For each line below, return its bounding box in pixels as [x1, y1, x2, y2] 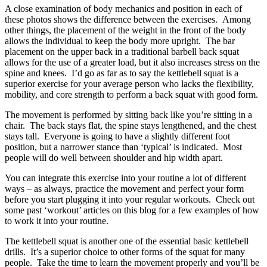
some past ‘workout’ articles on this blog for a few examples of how [5, 204, 259, 215]
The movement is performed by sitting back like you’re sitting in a [5, 109, 252, 120]
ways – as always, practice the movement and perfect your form [5, 183, 244, 194]
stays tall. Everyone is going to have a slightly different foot [5, 131, 230, 141]
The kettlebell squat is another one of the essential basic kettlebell [5, 235, 249, 246]
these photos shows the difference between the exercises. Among [5, 14, 251, 24]
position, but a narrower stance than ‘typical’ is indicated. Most [5, 141, 242, 152]
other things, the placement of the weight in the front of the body [5, 24, 246, 35]
